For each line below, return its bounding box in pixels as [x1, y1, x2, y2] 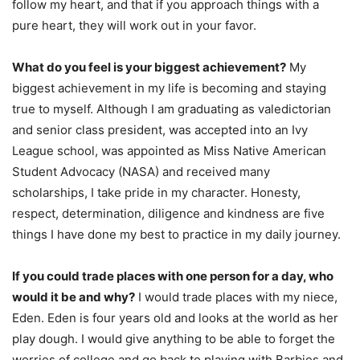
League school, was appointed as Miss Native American [12, 142, 326, 158]
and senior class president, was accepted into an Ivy [12, 121, 308, 137]
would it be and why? [12, 288, 135, 305]
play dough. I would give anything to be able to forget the [12, 330, 335, 346]
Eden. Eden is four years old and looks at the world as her [12, 309, 338, 325]
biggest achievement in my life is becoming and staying [12, 80, 326, 96]
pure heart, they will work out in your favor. [12, 17, 256, 33]
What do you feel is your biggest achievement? [12, 59, 286, 75]
